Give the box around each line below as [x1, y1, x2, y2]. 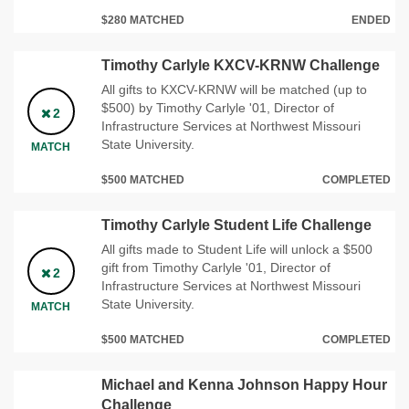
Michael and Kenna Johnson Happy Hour [101, 376, 387, 393]
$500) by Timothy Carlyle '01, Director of [101, 100, 334, 115]
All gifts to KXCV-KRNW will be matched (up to [101, 81, 367, 97]
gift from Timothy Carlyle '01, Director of [101, 259, 330, 275]
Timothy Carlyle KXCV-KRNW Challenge [101, 57, 380, 73]
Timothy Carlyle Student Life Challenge [101, 216, 372, 233]
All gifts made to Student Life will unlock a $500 [101, 241, 372, 257]
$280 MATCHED [101, 13, 184, 26]
